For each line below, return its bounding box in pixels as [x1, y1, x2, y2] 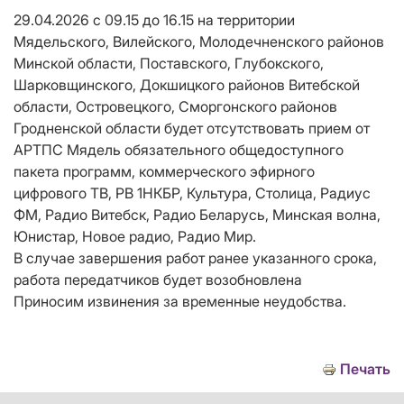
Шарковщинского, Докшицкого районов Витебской [14, 76, 360, 95]
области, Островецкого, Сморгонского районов [14, 97, 337, 116]
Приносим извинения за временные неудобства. [14, 292, 346, 311]
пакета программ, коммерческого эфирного [14, 162, 315, 181]
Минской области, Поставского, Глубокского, [14, 54, 324, 73]
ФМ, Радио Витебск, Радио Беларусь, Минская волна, [14, 206, 381, 225]
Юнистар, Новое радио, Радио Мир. [14, 227, 256, 246]
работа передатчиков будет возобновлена [14, 271, 302, 289]
